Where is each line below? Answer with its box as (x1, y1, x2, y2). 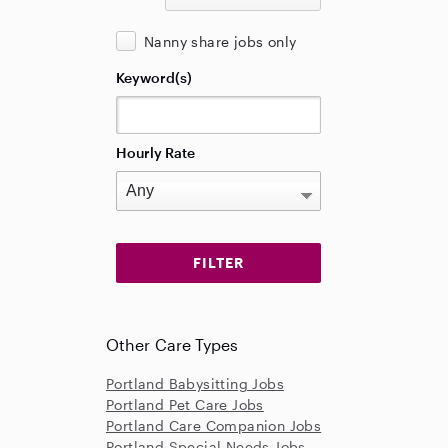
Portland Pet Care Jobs (106, 396, 264, 413)
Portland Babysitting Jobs (106, 375, 284, 392)
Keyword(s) (116, 69, 192, 86)
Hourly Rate (116, 144, 195, 161)
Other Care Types (106, 335, 239, 354)
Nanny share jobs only (144, 33, 297, 50)
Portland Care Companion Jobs (106, 417, 322, 434)
